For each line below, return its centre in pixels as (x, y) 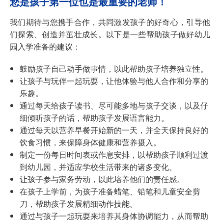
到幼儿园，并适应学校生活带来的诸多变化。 (98, 167)
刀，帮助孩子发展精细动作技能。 (79, 204)
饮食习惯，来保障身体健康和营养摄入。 (90, 142)
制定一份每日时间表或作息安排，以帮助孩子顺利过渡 (114, 155)
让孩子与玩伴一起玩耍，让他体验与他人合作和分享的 (114, 81)
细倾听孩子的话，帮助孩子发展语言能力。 (94, 118)
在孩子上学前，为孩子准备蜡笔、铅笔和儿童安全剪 (110, 192)
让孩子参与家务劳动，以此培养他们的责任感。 (102, 179)
